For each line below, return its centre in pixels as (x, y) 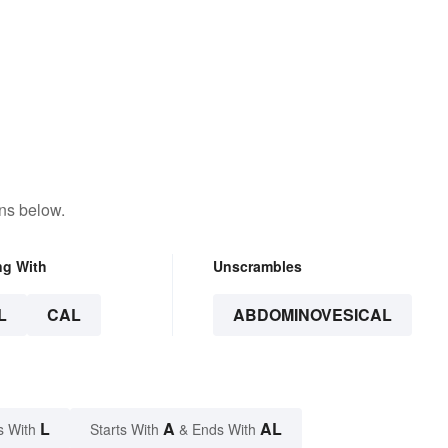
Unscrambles (257, 266)
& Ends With (217, 429)
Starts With (126, 429)
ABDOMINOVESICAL (312, 315)
